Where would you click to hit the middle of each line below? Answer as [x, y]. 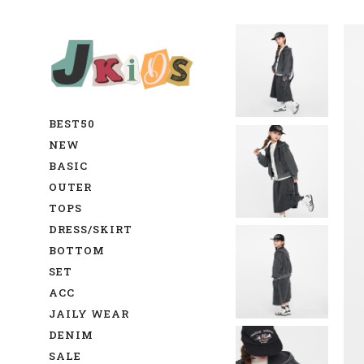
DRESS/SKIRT [91, 230]
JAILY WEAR [89, 314]
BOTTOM [77, 251]
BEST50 [72, 124]
